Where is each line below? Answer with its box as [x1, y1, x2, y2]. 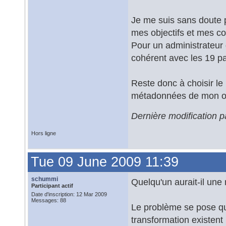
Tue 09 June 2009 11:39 [31, 154, 179, 169]
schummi [31, 176, 58, 183]
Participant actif [31, 183, 73, 189]
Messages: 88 [31, 197, 66, 203]
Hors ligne [31, 130, 56, 136]
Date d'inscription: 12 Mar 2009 [31, 191, 107, 197]
